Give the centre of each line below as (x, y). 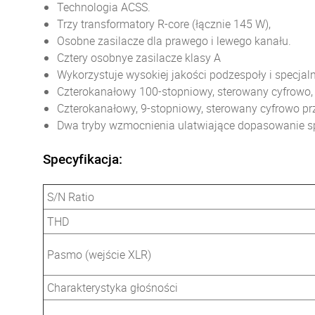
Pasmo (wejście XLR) (99, 255)
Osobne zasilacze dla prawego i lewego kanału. (174, 41)
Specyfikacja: (83, 159)
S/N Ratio (71, 197)
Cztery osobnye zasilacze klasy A (139, 58)
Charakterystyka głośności (112, 288)
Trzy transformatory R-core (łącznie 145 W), (164, 24)
